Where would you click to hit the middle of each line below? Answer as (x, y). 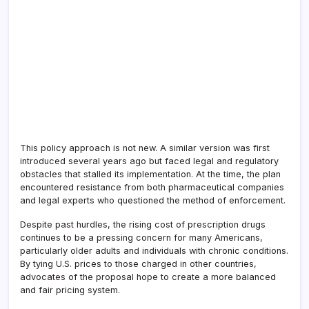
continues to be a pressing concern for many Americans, (141, 237)
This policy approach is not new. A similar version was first (145, 148)
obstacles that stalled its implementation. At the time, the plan (150, 174)
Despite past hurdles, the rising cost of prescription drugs (143, 224)
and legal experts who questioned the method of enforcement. (153, 200)
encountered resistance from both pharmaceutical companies (152, 187)
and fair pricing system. (70, 290)
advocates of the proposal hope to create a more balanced (148, 277)
